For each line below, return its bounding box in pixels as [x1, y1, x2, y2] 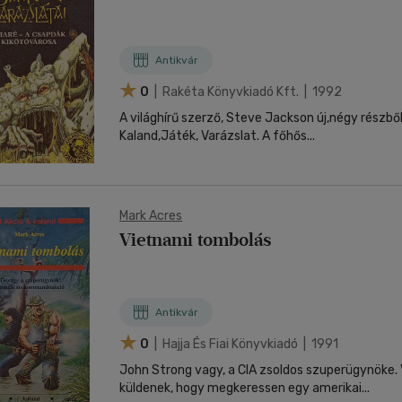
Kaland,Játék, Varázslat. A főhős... [119, 128, 315, 144]
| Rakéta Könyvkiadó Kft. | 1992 [152, 83, 342, 100]
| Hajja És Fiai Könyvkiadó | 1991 [152, 336, 338, 352]
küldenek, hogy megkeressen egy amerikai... [119, 380, 370, 396]
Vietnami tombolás [119, 229, 272, 250]
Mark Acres [119, 208, 182, 223]
